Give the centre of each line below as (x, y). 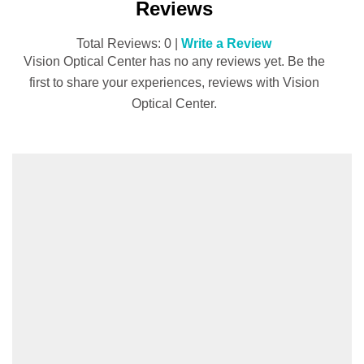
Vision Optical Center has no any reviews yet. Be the (174, 61)
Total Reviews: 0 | (129, 43)
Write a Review (226, 43)
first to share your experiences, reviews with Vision (174, 82)
